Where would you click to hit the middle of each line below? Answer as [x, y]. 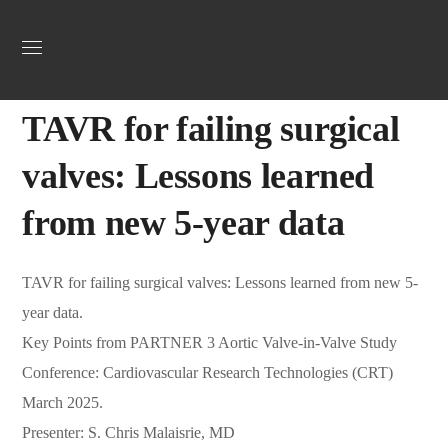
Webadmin [90, 78]
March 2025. [63, 402]
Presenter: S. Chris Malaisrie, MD [129, 432]
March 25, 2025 [197, 78]
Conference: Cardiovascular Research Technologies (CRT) [208, 372]
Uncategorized [92, 16]
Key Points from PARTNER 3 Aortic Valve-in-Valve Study [210, 342]
